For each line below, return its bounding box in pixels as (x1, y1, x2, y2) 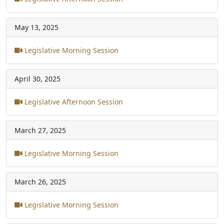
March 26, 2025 (14, 176, 66, 186)
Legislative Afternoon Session (22, 96, 123, 106)
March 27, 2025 (14, 125, 66, 135)
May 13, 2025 (14, 22, 58, 32)
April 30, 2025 (14, 73, 60, 83)
